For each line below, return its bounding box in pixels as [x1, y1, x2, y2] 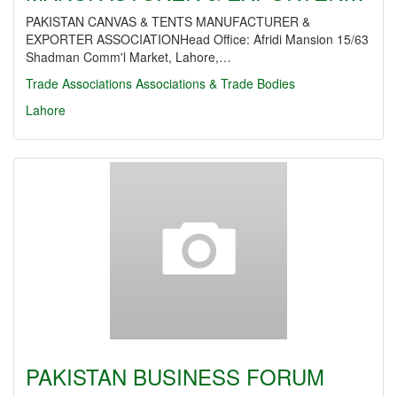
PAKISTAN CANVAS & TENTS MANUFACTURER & [26, 12, 310, 30]
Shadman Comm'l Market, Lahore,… [26, 48, 231, 66]
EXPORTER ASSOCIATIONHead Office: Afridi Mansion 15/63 [26, 30, 369, 48]
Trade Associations [26, 74, 132, 92]
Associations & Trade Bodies [136, 74, 295, 92]
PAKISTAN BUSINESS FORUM [26, 361, 324, 392]
